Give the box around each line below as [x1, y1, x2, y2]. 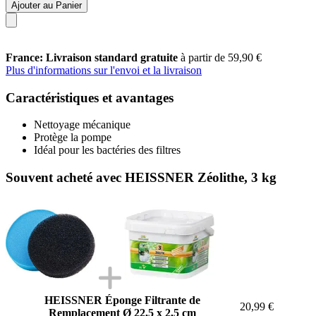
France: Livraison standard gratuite [6, 51, 181, 63]
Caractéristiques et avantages [6, 90, 174, 105]
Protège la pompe [34, 131, 111, 144]
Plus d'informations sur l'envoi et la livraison [6, 63, 202, 76]
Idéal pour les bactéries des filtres [34, 144, 181, 157]
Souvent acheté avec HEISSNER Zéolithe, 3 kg [6, 169, 276, 185]
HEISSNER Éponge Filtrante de [44, 293, 200, 306]
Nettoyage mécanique [34, 119, 130, 131]
